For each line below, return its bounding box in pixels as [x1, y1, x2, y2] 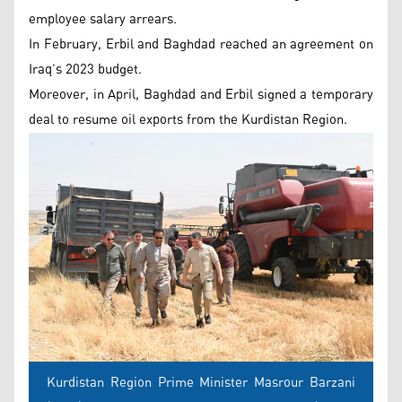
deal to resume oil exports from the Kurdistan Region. [29, 106, 347, 133]
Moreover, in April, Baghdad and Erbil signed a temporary [29, 81, 373, 108]
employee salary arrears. [29, 5, 177, 32]
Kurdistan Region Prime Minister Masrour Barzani [47, 369, 355, 396]
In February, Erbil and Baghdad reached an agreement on [29, 31, 373, 57]
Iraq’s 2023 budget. [29, 56, 142, 83]
